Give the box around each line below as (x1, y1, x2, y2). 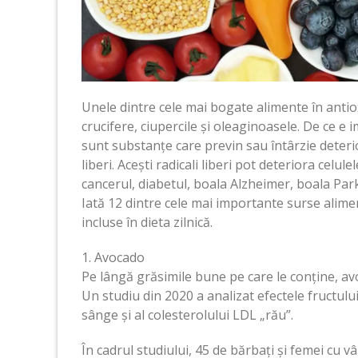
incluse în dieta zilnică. (82, 213, 213, 231)
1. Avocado (82, 248, 145, 266)
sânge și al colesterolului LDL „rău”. (82, 305, 293, 324)
